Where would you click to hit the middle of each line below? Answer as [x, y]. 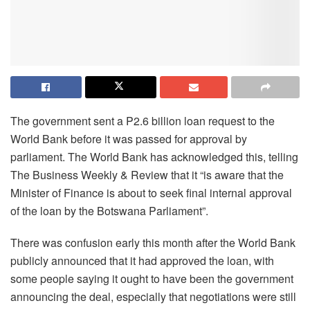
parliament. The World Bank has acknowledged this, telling [154, 156]
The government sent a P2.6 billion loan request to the [143, 120]
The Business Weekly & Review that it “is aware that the [147, 174]
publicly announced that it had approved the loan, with [142, 260]
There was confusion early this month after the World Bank [153, 242]
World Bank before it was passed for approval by [129, 138]
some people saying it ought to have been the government [152, 278]
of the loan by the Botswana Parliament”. [109, 210]
